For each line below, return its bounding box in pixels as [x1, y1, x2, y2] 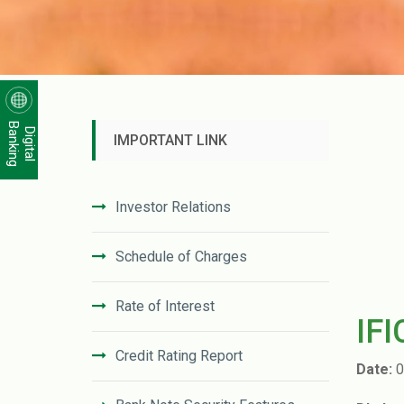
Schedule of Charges [115, 247, 247, 265]
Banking [5, 120, 22, 167]
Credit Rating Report [115, 346, 243, 364]
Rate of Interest [115, 297, 215, 315]
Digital [22, 125, 38, 161]
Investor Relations [115, 197, 231, 216]
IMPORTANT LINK [114, 131, 227, 149]
